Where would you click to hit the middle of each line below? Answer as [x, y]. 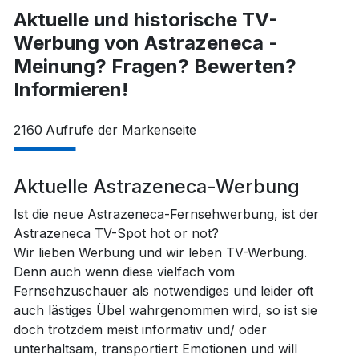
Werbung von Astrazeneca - [145, 43]
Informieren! [71, 89]
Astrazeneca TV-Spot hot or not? [116, 233]
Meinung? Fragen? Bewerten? [155, 66]
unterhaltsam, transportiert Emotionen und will [155, 349]
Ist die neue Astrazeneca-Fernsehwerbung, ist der [166, 214]
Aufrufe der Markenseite [121, 130]
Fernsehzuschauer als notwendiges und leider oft [163, 291]
